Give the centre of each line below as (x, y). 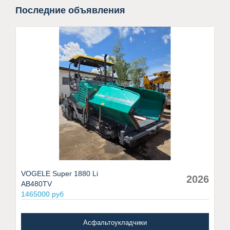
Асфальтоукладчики (115, 222)
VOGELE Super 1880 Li (60, 173)
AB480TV (36, 184)
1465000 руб (42, 194)
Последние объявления (70, 10)
